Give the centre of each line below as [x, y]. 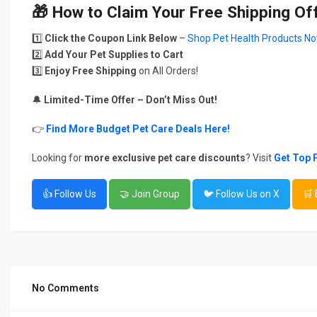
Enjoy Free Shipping [91, 71]
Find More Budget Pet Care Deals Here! [138, 129]
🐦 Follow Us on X [241, 194]
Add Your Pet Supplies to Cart [114, 54]
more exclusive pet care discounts [165, 158]
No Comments [65, 288]
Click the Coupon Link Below [111, 38]
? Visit [260, 158]
